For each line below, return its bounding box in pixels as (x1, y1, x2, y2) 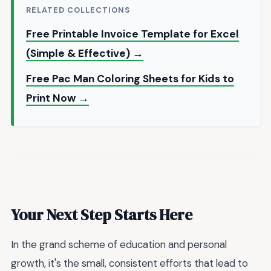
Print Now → (26, 91, 89, 105)
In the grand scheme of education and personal (11, 238, 227, 252)
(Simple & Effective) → (26, 46, 143, 60)
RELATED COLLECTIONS (26, 4, 131, 15)
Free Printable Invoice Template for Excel (26, 27, 239, 41)
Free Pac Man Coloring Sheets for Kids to (26, 71, 234, 85)
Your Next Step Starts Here (11, 204, 192, 226)
